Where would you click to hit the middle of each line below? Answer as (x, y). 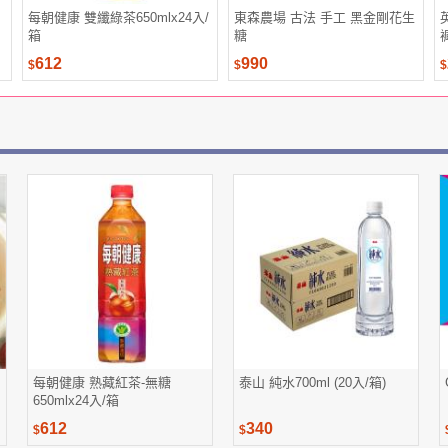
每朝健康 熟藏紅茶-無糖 (102, 382)
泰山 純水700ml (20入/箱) (312, 382)
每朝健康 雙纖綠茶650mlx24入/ (118, 17)
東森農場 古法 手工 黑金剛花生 (324, 17)
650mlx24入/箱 (76, 400)
